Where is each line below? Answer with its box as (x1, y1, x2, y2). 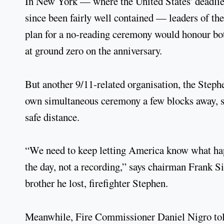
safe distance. (25, 109, 79, 124)
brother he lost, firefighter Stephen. (25, 176, 168, 190)
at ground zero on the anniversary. (25, 43, 162, 57)
